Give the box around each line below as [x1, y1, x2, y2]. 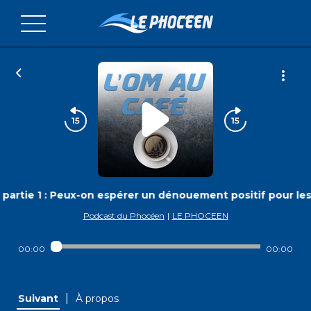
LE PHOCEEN [171, 210, 228, 221]
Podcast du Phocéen [83, 210, 165, 221]
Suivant [18, 292, 58, 305]
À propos [76, 292, 119, 305]
